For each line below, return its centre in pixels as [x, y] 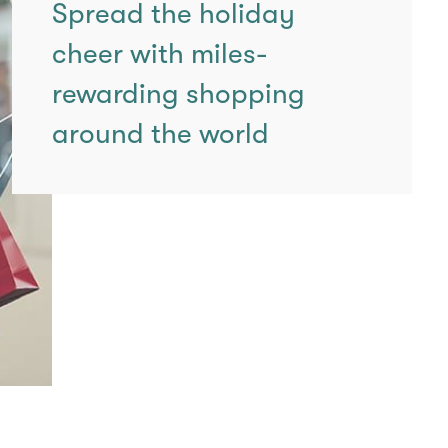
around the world [160, 134]
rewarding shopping [178, 94]
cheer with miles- [159, 54]
